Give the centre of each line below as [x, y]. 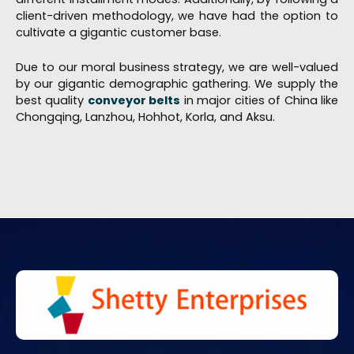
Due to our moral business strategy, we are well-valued [177, 68]
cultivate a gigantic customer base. [120, 32]
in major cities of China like [260, 101]
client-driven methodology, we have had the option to [177, 15]
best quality [52, 101]
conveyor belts [134, 101]
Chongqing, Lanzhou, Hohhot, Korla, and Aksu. [145, 117]
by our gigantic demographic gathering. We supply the [177, 84]
